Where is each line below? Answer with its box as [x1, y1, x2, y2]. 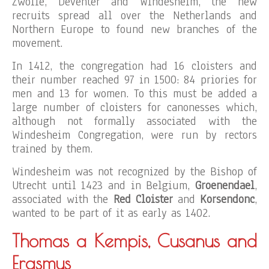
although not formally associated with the [12, 113, 257, 129]
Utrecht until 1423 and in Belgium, [12, 178, 195, 193]
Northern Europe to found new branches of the [12, 22, 257, 37]
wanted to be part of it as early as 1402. [12, 205, 210, 221]
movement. [12, 35, 62, 51]
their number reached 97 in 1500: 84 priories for [12, 72, 257, 88]
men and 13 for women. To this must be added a [12, 86, 257, 101]
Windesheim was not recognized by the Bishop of [12, 164, 257, 180]
